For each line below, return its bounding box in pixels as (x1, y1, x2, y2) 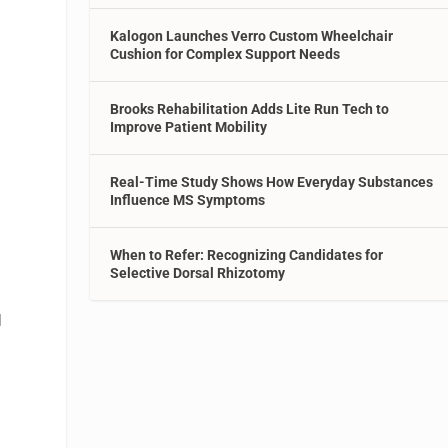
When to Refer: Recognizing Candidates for (110, 246, 384, 263)
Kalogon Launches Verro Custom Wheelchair (110, 27, 394, 44)
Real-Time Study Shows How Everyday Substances (110, 173, 434, 190)
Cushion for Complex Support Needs (110, 45, 341, 62)
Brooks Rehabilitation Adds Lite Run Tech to (110, 100, 390, 117)
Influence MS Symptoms (110, 191, 266, 208)
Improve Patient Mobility (110, 118, 268, 135)
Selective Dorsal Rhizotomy (110, 264, 286, 281)
